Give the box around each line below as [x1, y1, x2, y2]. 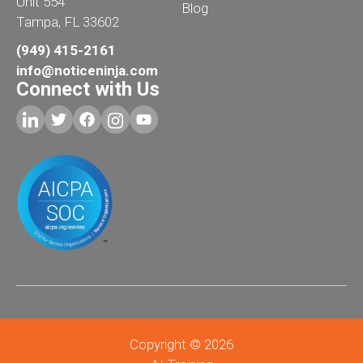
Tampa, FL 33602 [16, 14, 119, 31]
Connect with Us [16, 78, 160, 101]
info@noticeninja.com [16, 62, 158, 79]
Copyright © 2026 [130, 335, 233, 352]
